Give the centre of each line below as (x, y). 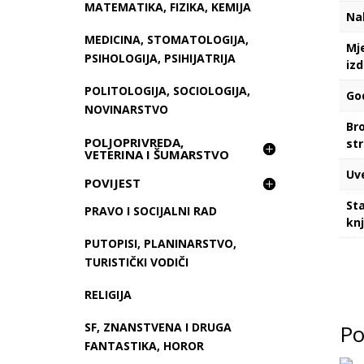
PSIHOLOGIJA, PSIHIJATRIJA (160, 58)
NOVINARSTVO (127, 110)
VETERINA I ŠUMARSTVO (157, 155)
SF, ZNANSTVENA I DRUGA (158, 327)
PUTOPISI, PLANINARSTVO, (161, 244)
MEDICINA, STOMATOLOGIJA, (167, 40)
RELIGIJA (108, 295)
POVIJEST (113, 183)
